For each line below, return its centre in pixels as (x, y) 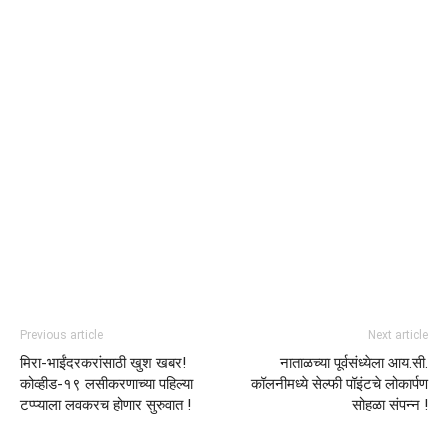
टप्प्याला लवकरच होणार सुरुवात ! (105, 404)
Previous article (61, 334)
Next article (398, 334)
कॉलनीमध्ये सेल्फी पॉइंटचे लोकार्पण (339, 383)
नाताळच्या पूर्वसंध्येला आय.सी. (354, 362)
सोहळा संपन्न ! (390, 404)
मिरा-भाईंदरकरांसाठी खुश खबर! (103, 362)
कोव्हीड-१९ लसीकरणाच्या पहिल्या (106, 383)
